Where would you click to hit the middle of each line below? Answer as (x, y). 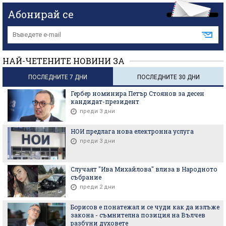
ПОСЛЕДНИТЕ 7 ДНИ (58, 77)
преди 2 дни (97, 187)
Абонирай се (41, 14)
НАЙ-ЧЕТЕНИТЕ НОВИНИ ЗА (64, 61)
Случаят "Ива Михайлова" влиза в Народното (144, 169)
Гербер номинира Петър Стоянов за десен (137, 93)
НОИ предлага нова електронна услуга (132, 131)
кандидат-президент (105, 101)
